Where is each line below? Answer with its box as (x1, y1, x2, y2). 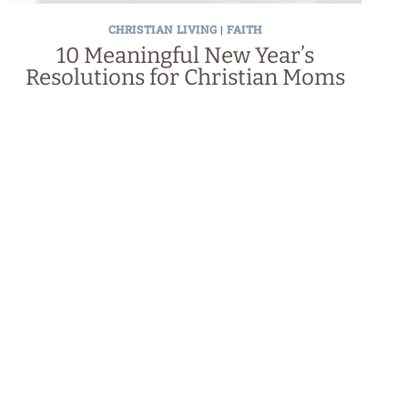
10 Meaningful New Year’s (56, 43, 314, 69)
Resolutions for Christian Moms (25, 65, 345, 91)
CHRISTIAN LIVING (107, 22, 218, 37)
